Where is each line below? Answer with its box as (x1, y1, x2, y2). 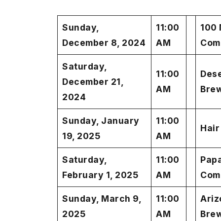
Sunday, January (62, 115, 140, 126)
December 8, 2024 (62, 37, 146, 48)
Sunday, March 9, (62, 193, 142, 204)
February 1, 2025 (62, 170, 139, 181)
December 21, (62, 76, 124, 87)
